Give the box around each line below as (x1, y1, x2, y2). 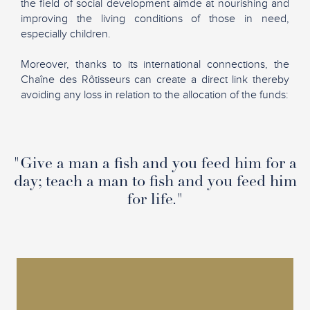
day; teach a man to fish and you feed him (13, 175, 297, 190)
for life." (127, 193, 183, 208)
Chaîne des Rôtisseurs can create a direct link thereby (21, 73, 289, 86)
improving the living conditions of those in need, (21, 12, 289, 26)
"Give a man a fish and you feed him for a (13, 157, 297, 172)
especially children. (21, 27, 111, 41)
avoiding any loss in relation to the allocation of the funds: (21, 88, 289, 102)
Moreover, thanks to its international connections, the (21, 57, 289, 71)
